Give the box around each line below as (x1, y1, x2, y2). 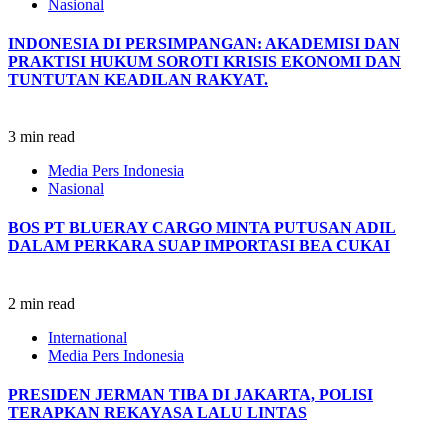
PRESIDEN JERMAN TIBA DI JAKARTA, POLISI (8, 385, 373, 403)
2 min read (8, 294, 75, 312)
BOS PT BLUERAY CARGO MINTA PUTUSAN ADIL (8, 219, 396, 237)
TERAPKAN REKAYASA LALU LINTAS (8, 403, 307, 421)
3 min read (8, 128, 75, 146)
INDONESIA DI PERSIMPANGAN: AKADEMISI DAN (8, 34, 400, 52)
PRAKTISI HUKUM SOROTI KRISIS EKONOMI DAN (8, 52, 401, 70)
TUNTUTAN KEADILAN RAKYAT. (8, 70, 268, 88)
